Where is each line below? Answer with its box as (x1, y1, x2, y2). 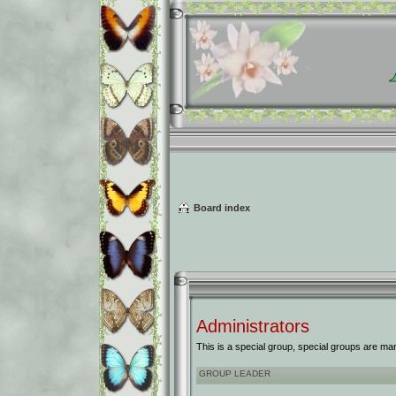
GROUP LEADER (199, 369, 270, 378)
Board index (194, 202, 250, 213)
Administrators (196, 316, 309, 336)
